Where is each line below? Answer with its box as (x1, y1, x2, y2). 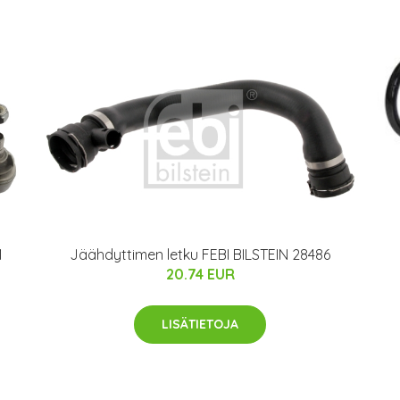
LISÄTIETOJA (162, 316, 238, 333)
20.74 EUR (165, 265, 235, 284)
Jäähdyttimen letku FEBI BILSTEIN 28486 (70, 246, 330, 264)
